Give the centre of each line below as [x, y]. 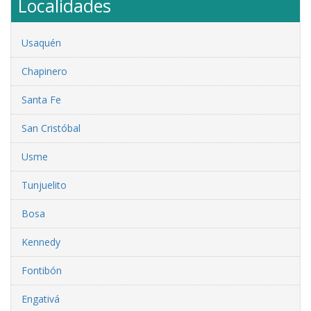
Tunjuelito [44, 185]
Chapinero [44, 71]
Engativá [41, 299]
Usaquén [41, 42]
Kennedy [41, 242]
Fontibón [42, 270]
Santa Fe [41, 99]
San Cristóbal [51, 128]
